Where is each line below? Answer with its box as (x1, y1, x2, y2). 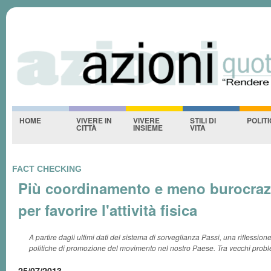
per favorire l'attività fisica (18, 200, 197, 220)
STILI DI (190, 115, 216, 126)
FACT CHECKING (12, 164, 82, 174)
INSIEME (133, 122, 163, 133)
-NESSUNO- (12, 35, 65, 47)
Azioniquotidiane (6, 2, 183, 39)
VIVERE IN (76, 115, 112, 126)
